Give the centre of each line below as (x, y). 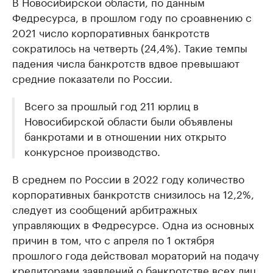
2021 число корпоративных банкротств (111, 31)
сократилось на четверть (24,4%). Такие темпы (130, 47)
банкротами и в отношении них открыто (125, 135)
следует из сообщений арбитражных (105, 208)
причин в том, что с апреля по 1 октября (113, 239)
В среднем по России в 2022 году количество (128, 178)
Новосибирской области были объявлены (129, 120)
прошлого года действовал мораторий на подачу (136, 254)
